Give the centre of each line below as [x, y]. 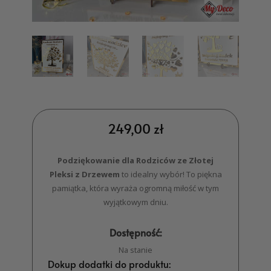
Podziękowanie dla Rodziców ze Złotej [135, 160]
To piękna [204, 174]
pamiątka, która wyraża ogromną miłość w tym [135, 188]
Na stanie [135, 250]
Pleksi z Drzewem [84, 174]
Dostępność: [135, 232]
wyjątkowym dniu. [135, 202]
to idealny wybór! [153, 174]
